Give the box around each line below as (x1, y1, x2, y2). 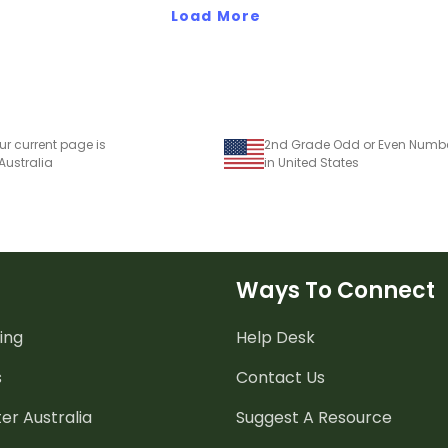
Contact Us (236, 365, 325, 389)
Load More (171, 5, 261, 26)
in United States (264, 153, 359, 171)
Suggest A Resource (236, 405, 392, 429)
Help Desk (236, 325, 315, 349)
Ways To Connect (236, 274, 435, 306)
